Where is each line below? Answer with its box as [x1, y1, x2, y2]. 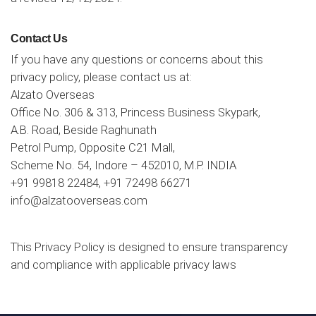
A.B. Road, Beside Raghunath [11, 123, 157, 137]
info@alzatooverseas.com [11, 193, 147, 207]
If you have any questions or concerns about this [11, 52, 263, 66]
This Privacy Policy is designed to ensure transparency [11, 240, 288, 254]
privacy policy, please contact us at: [11, 70, 192, 84]
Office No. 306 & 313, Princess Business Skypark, [11, 105, 260, 119]
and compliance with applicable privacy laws [11, 257, 236, 272]
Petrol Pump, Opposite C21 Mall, [11, 140, 175, 154]
